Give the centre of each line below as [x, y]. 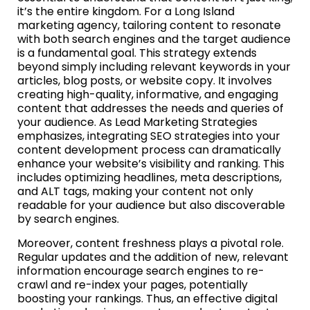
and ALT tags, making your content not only [135, 191]
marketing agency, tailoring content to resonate [149, 25]
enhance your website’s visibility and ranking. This [151, 163]
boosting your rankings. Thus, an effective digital [147, 298]
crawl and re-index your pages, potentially [133, 284]
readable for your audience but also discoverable [151, 205]
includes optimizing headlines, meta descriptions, [149, 177]
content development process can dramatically [149, 149]
